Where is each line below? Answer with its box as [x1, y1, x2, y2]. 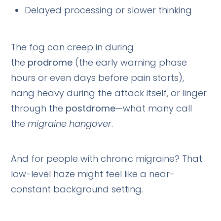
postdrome [66, 102, 116, 114]
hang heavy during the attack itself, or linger [11, 86, 207, 99]
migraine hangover [28, 117, 112, 130]
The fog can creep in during [11, 40, 134, 53]
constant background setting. [11, 183, 144, 195]
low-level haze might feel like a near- [11, 167, 175, 180]
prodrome [28, 56, 73, 69]
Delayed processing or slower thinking [25, 3, 192, 16]
